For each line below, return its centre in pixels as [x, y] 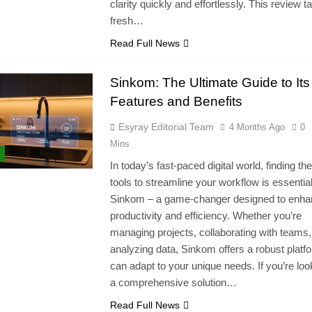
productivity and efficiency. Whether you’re [205, 216]
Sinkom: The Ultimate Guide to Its [210, 83]
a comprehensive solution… [173, 283]
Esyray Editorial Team [166, 127]
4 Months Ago [257, 127]
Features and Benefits [176, 102]
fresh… [126, 21]
